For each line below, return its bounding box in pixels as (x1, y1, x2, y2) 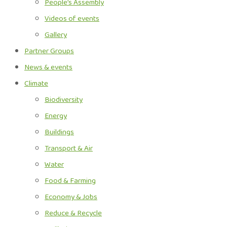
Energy (45, 110, 67, 122)
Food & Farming (45, 175, 96, 187)
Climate (24, 78, 48, 90)
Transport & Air (45, 142, 93, 155)
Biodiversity (45, 94, 83, 106)
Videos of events (45, 13, 99, 25)
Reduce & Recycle (45, 207, 102, 219)
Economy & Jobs (45, 191, 97, 203)
